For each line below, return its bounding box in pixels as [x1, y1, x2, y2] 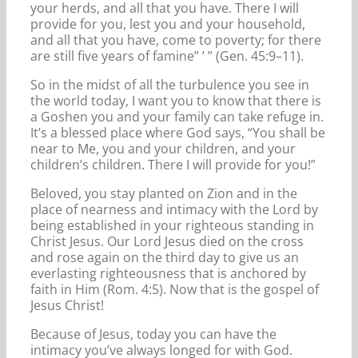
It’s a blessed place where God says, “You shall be [30, 123, 325, 141]
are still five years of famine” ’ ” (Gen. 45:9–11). [30, 46, 304, 65]
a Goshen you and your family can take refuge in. [30, 107, 324, 125]
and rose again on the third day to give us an [30, 248, 299, 266]
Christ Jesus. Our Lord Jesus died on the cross [30, 232, 304, 250]
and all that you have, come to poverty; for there [30, 30, 321, 49]
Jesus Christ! [30, 296, 104, 314]
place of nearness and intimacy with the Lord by [30, 200, 318, 218]
